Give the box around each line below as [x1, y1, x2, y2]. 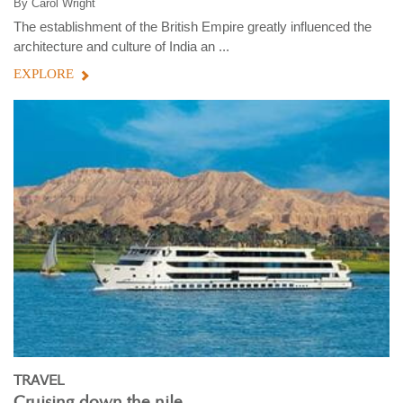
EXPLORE [13, 67, 74, 82]
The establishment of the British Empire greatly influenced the [13, 19, 372, 35]
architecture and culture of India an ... [13, 39, 229, 55]
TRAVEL [13, 370, 64, 390]
